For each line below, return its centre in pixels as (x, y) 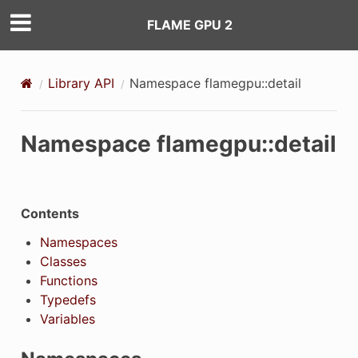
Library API (81, 83)
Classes (63, 261)
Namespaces (78, 242)
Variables (67, 318)
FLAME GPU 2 (189, 25)
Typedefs (68, 299)
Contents (50, 213)
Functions (68, 280)
